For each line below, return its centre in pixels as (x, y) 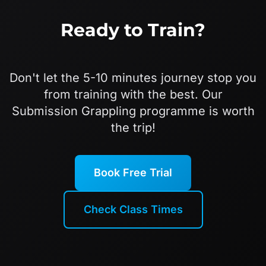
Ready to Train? (133, 30)
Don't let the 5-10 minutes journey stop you (133, 78)
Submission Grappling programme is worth (133, 111)
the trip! (133, 128)
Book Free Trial (133, 172)
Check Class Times (133, 209)
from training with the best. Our (133, 94)
